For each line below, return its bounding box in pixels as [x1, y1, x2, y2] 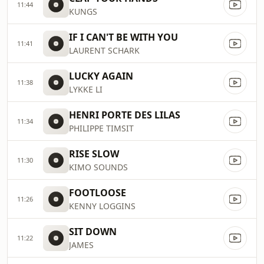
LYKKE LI [69, 84, 103, 95]
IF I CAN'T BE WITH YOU [69, 31, 178, 44]
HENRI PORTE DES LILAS [69, 108, 180, 121]
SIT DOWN [69, 225, 117, 238]
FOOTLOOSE [69, 186, 126, 199]
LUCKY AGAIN [69, 70, 133, 82]
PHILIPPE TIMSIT [69, 123, 134, 134]
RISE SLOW [69, 147, 119, 160]
